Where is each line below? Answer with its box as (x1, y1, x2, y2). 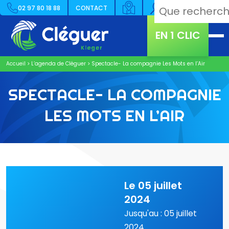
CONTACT (76, 3, 107, 12)
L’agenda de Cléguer (31, 59, 86, 67)
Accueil (6, 59, 26, 67)
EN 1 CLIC (155, 28, 200, 43)
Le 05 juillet (124, 178, 182, 193)
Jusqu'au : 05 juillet (124, 207, 197, 219)
